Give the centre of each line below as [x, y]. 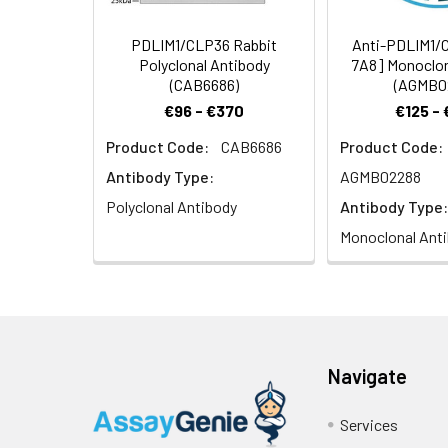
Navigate [368, 376]
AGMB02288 [380, 177]
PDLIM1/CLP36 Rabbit [204, 45]
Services [369, 425]
